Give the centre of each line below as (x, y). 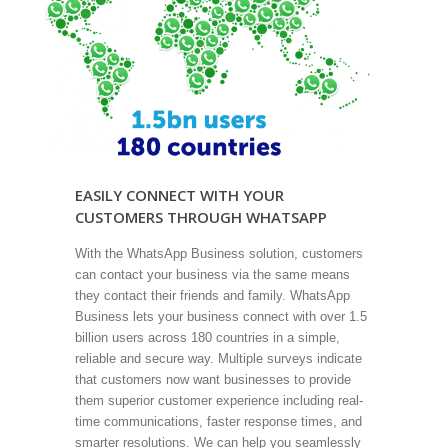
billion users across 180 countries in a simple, (207, 338)
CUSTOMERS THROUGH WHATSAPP (200, 217)
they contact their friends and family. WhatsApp (212, 296)
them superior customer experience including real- (218, 401)
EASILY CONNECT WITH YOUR (179, 195)
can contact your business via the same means (212, 275)
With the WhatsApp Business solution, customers (218, 254)
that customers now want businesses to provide (212, 380)
